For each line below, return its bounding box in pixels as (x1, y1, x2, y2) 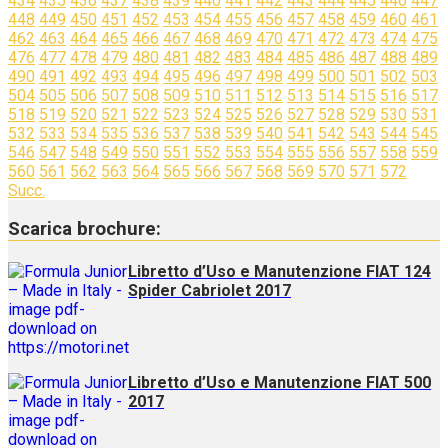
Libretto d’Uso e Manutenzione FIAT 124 (128, 262, 431, 282)
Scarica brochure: (8, 218, 161, 241)
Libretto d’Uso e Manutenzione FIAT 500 (128, 373, 431, 393)
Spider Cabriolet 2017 (128, 281, 291, 301)
